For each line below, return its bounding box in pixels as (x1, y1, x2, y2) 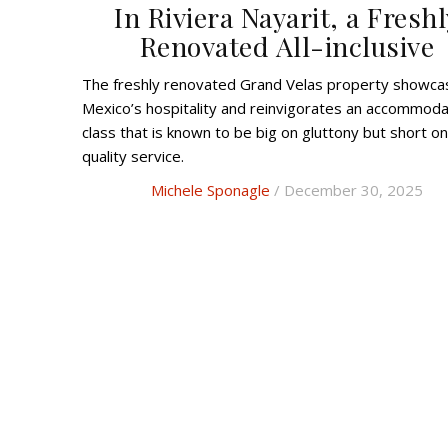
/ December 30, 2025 (270, 180, 423, 201)
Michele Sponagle (151, 180, 270, 201)
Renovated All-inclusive (139, 28, 435, 65)
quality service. (82, 146, 184, 167)
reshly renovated (118, 74, 240, 95)
